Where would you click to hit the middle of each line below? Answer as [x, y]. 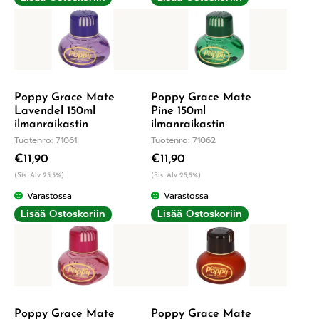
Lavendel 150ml [55, 111]
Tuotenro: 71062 [183, 140]
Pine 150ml [178, 111]
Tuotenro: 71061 [46, 140]
